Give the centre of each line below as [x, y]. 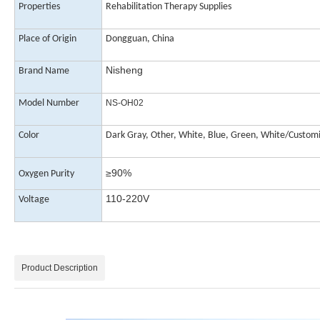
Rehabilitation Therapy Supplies [169, 7]
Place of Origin [47, 39]
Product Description [60, 268]
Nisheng [126, 70]
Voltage [34, 200]
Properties [39, 7]
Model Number [49, 104]
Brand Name [44, 71]
